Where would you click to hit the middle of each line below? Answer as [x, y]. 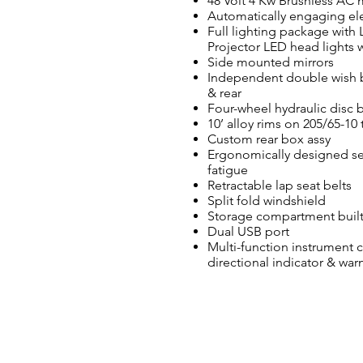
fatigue [228, 170]
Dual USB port [248, 231]
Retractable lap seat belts [280, 185]
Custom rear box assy [269, 139]
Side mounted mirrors [271, 62]
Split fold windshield [267, 201]
